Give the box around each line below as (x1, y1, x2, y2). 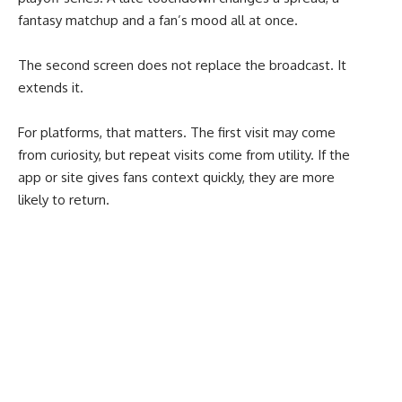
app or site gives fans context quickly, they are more (18, 168, 335, 186)
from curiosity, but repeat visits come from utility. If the (18, 145, 350, 163)
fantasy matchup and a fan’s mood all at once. (18, 11, 298, 29)
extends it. (18, 78, 83, 96)
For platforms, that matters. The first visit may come (18, 123, 336, 141)
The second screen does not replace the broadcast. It (18, 56, 346, 74)
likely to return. (18, 190, 109, 208)
